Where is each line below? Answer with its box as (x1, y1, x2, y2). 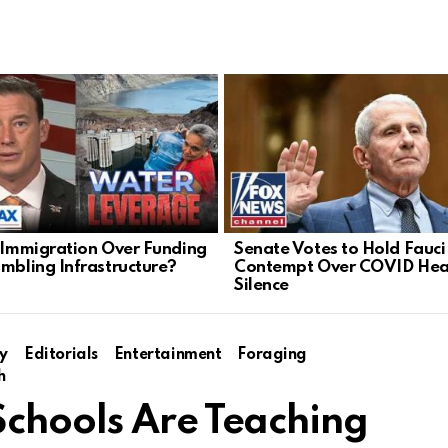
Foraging (237, 346, 308, 363)
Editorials (24, 346, 98, 363)
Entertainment (113, 346, 222, 363)
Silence (234, 276, 289, 294)
